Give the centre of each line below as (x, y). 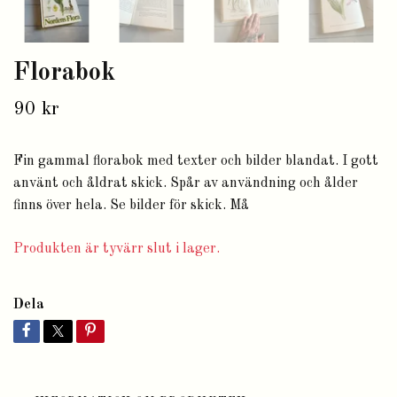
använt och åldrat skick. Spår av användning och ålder (186, 184)
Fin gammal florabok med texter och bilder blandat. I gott (196, 162)
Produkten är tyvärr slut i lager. (118, 249)
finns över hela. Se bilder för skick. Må (131, 206)
